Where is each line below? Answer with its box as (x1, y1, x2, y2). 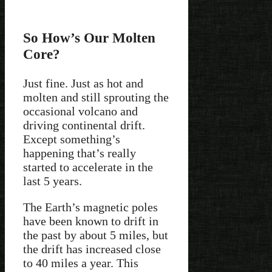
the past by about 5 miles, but (23, 228, 168, 242)
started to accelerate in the (23, 160, 153, 174)
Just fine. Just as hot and (23, 76, 143, 90)
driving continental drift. (23, 118, 145, 132)
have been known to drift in (23, 214, 158, 228)
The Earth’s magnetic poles (23, 200, 158, 214)
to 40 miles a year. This (23, 256, 138, 270)
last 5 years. (23, 174, 82, 188)
